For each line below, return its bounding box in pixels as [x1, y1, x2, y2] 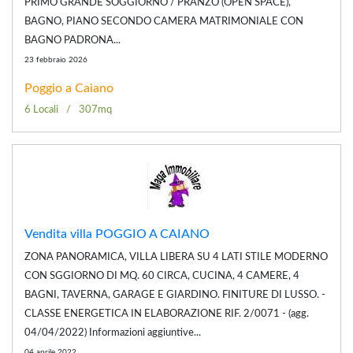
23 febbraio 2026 [24, 55, 87, 64]
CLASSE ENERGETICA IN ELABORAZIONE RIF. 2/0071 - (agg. [24, 308, 309, 319]
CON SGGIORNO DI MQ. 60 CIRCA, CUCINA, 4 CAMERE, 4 [24, 270, 299, 281]
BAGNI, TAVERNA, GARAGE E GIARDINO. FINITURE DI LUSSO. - [24, 289, 325, 300]
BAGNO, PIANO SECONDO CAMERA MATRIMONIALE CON [24, 16, 303, 27]
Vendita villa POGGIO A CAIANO [24, 227, 210, 240]
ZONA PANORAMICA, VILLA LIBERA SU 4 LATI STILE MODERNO [24, 251, 328, 262]
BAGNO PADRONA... [24, 35, 121, 46]
